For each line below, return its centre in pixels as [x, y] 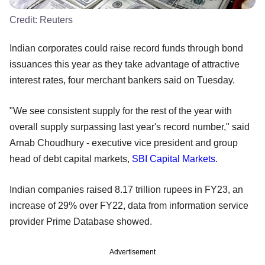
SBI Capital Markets [174, 159]
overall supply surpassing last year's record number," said [130, 127]
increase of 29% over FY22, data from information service [129, 206]
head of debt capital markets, [71, 159]
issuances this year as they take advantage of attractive [125, 64]
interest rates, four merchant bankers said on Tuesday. [122, 80]
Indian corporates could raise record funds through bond [126, 49]
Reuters [56, 20]
